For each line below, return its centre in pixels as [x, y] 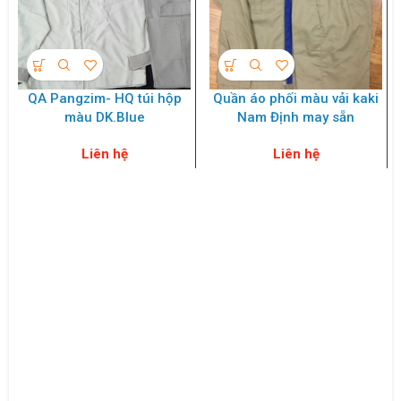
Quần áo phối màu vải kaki [296, 99]
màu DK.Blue [104, 118]
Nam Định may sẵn [296, 118]
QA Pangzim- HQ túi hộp [104, 99]
